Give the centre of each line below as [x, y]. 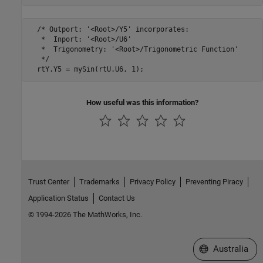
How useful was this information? [142, 102]
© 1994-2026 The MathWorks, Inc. [85, 215]
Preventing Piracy [214, 182]
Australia [230, 249]
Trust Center [48, 182]
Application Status [58, 198]
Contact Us [117, 198]
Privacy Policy [152, 182]
